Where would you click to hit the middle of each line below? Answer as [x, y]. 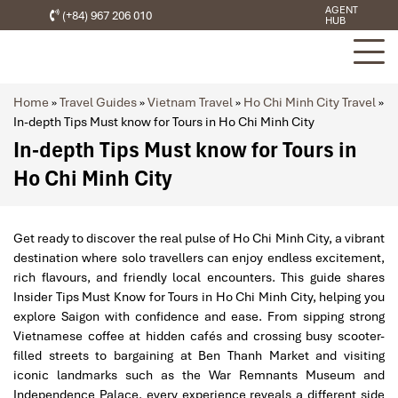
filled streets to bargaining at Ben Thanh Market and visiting [199, 355]
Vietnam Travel [190, 102]
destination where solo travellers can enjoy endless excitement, [199, 258]
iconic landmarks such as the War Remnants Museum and [199, 375]
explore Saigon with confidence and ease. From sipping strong [199, 316]
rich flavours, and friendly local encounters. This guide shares [199, 277]
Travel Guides [98, 102]
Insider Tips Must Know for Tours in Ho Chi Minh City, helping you [199, 297]
